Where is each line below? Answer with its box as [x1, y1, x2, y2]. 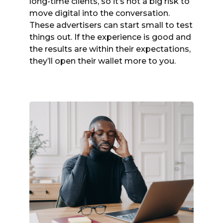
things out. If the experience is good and [29, 32, 191, 42]
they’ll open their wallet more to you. [29, 56, 176, 66]
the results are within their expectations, [29, 44, 191, 54]
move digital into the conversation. [29, 8, 170, 18]
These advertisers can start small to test [29, 20, 193, 30]
